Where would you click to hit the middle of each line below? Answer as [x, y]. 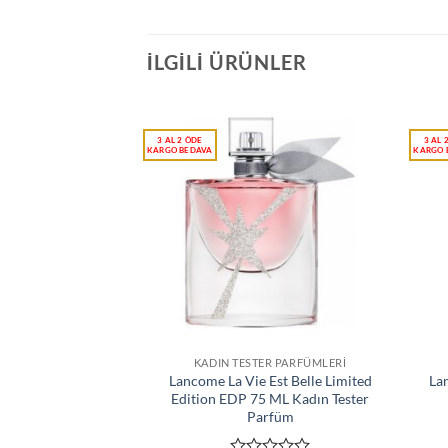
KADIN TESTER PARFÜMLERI [270, 362]
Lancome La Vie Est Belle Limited [270, 380]
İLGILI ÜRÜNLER [227, 62]
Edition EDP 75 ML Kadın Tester [270, 398]
